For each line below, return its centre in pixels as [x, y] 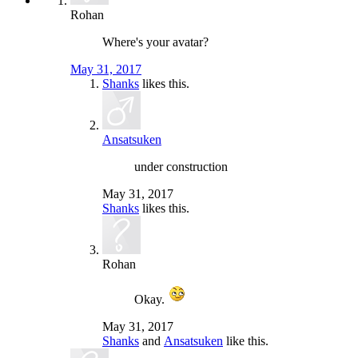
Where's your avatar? [155, 42]
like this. [246, 340]
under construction [181, 166]
